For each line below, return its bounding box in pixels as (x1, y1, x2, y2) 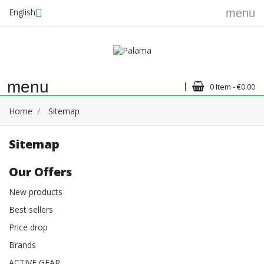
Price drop (9, 221, 48, 233)
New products (9, 186, 62, 197)
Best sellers (9, 203, 53, 215)
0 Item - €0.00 (210, 81, 255, 92)
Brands (9, 239, 36, 250)
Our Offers (9, 163, 72, 180)
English (9, 6, 35, 18)
